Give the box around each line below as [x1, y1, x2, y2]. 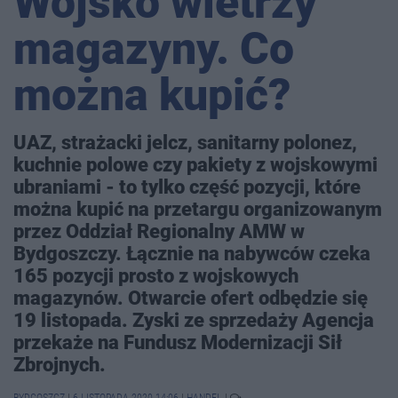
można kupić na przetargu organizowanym [13, 197, 382, 221]
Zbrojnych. [13, 353, 106, 377]
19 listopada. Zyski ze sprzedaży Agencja [13, 308, 374, 332]
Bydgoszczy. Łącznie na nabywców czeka [13, 242, 370, 266]
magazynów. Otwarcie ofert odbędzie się [13, 286, 368, 310]
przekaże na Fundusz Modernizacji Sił [13, 330, 342, 354]
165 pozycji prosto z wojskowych [13, 264, 298, 288]
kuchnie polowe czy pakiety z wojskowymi [13, 153, 378, 177]
